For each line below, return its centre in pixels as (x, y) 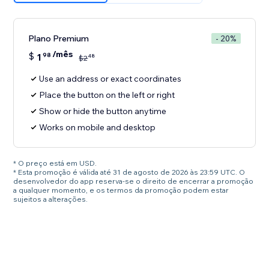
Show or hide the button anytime (103, 111)
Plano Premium (59, 39)
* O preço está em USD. (55, 163)
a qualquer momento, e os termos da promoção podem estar (121, 190)
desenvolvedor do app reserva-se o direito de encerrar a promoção (134, 181)
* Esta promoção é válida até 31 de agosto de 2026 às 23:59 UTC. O (129, 172)
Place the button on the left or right (107, 95)
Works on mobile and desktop (98, 128)
